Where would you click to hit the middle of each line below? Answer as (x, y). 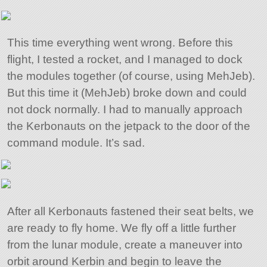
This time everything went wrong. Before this (120, 43)
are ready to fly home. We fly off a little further (121, 228)
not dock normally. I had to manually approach (125, 110)
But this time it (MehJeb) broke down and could (127, 93)
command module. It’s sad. (76, 143)
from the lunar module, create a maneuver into (125, 244)
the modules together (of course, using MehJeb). (131, 76)
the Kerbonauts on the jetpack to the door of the (128, 126)
